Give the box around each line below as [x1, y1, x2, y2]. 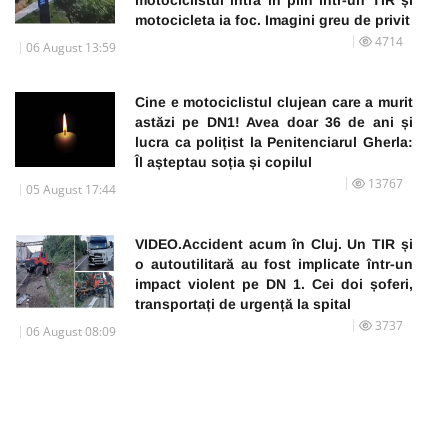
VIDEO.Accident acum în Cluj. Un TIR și [135, 235, 413, 252]
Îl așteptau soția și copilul [135, 153, 312, 170]
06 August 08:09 [26, 322, 116, 340]
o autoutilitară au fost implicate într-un [135, 255, 413, 272]
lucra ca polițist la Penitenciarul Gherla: [135, 133, 413, 150]
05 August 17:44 [26, 180, 116, 198]
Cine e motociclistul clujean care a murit [135, 93, 413, 110]
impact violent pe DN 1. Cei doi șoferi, [135, 275, 413, 292]
